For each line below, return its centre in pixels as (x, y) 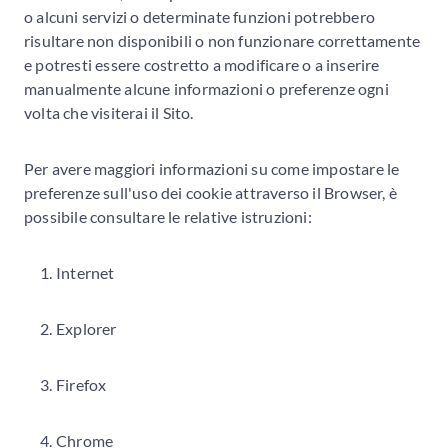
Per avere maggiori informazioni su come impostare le (212, 168)
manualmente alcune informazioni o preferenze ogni (206, 88)
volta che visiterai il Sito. (109, 112)
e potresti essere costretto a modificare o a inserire (202, 64)
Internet (85, 272)
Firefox (81, 384)
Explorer (86, 328)
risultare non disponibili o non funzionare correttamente (222, 40)
